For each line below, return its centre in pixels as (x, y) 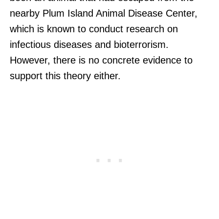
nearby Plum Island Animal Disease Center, (104, 13)
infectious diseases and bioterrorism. (89, 44)
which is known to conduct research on (94, 29)
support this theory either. (65, 76)
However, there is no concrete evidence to (101, 60)
